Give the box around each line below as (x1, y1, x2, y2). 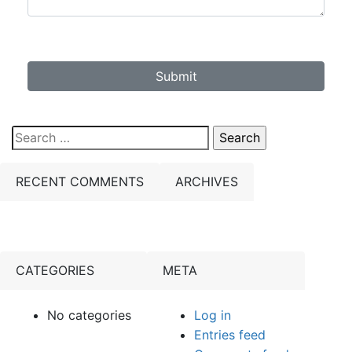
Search (11, 126, 52, 142)
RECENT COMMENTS (16, 174, 144, 189)
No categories (47, 307, 131, 323)
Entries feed (194, 327, 266, 343)
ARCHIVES (175, 174, 238, 189)
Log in (194, 307, 231, 323)
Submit (155, 68, 197, 84)
